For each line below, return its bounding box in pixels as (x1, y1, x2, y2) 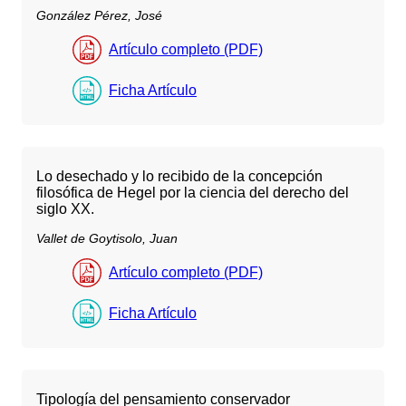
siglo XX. (36, 201, 94, 217)
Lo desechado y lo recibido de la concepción (36, 169, 323, 185)
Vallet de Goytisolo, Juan (36, 231, 178, 246)
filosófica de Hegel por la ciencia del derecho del (36, 185, 349, 201)
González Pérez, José (36, 7, 162, 23)
